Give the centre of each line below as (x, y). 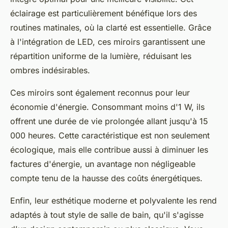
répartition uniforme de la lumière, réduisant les (101, 56)
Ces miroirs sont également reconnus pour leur (100, 93)
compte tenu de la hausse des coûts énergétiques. (106, 178)
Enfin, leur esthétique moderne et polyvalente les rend (113, 201)
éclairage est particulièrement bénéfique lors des (104, 13)
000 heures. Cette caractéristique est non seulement (110, 136)
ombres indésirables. (50, 70)
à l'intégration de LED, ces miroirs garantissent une (108, 42)
